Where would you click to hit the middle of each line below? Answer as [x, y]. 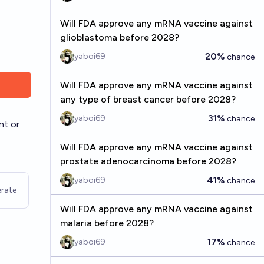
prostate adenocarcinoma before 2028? [148, 161]
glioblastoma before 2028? [119, 37]
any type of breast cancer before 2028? [148, 99]
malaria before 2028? [107, 223]
